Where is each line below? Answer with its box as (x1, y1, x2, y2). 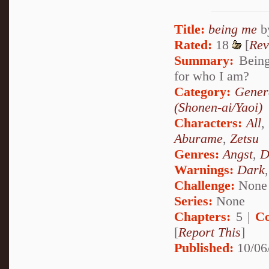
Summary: (174, 52, 234, 68)
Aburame (174, 130, 223, 146)
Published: (174, 240, 234, 255)
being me (208, 21, 257, 37)
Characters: (174, 115, 242, 130)
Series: (174, 193, 213, 208)
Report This (178, 224, 241, 240)
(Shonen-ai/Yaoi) (174, 99, 262, 115)
